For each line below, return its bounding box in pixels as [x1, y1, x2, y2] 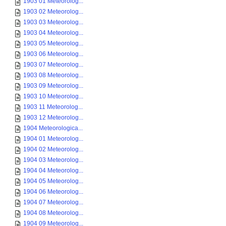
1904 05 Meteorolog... [23, 178, 83, 185]
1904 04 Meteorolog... [23, 167, 83, 174]
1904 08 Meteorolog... [23, 209, 83, 216]
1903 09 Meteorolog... [23, 82, 83, 89]
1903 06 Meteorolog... [23, 50, 83, 58]
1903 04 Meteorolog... [23, 29, 83, 36]
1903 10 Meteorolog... [23, 93, 83, 100]
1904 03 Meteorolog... [23, 156, 83, 163]
